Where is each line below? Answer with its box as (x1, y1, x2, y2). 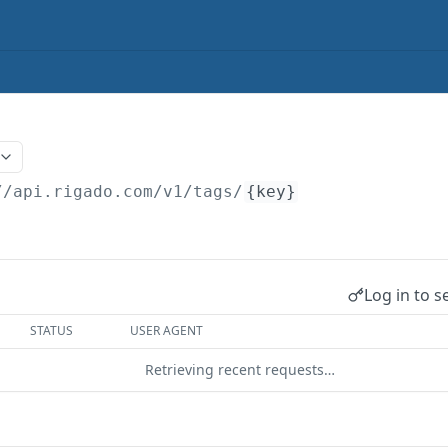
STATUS (30, 322, 74, 339)
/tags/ (182, 182, 243, 201)
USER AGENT (130, 322, 204, 339)
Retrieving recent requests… (145, 360, 335, 379)
